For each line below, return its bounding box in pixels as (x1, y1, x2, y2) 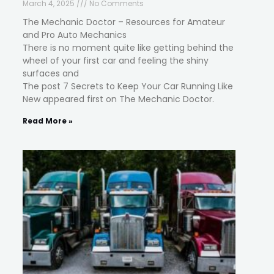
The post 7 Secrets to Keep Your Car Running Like (23, 80, 234, 92)
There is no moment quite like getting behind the (23, 41, 234, 54)
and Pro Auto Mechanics (23, 28, 127, 41)
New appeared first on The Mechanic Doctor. (23, 92, 215, 105)
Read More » (23, 115, 73, 126)
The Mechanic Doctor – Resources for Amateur (23, 15, 226, 28)
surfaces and (23, 67, 80, 80)
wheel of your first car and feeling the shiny (23, 54, 209, 67)
